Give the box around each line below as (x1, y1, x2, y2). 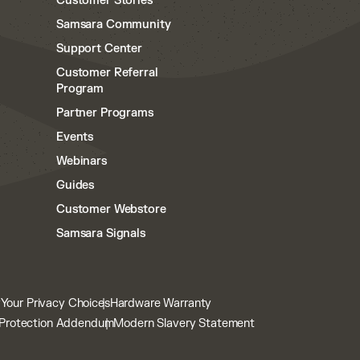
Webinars (56, 154, 107, 168)
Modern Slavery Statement (113, 317, 256, 330)
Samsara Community (56, 18, 171, 31)
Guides (56, 178, 95, 192)
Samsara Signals (56, 227, 145, 240)
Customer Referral (56, 66, 158, 80)
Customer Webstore (56, 202, 166, 216)
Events (56, 130, 94, 144)
